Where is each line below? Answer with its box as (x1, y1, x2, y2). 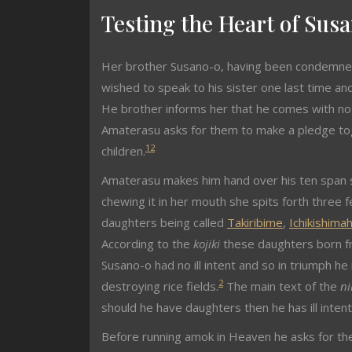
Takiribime (227, 214, 283, 230)
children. (101, 143, 145, 159)
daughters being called (101, 214, 227, 230)
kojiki (193, 236, 220, 251)
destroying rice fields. (101, 278, 218, 294)
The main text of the (223, 278, 340, 294)
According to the (101, 236, 193, 251)
